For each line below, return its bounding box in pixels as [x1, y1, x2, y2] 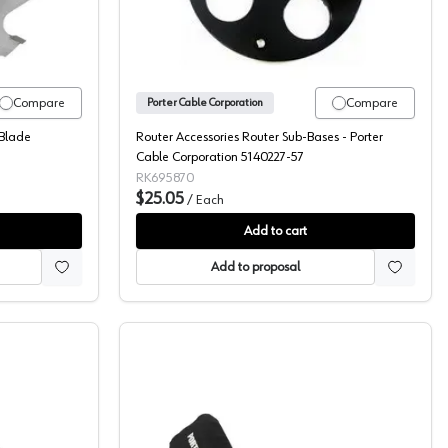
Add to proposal [210, 260, 300, 274]
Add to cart [244, 224, 307, 238]
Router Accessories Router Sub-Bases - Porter [136, 130, 383, 144]
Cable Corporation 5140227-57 [136, 150, 304, 164]
